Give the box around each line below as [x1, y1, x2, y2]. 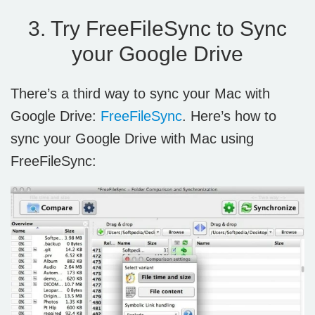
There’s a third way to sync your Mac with [11, 86, 270, 102]
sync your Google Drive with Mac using [11, 131, 254, 147]
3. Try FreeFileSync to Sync [28, 17, 287, 41]
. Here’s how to [182, 108, 276, 124]
